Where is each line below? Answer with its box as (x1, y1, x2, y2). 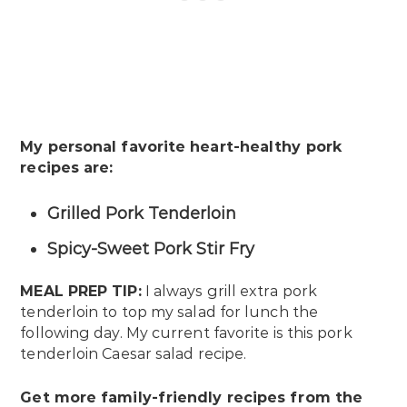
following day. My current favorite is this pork (20, 323, 352, 342)
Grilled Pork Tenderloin (47, 203, 237, 223)
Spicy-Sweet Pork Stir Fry (47, 238, 255, 259)
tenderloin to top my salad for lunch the (20, 303, 319, 321)
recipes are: (20, 158, 118, 176)
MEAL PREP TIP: (20, 282, 142, 300)
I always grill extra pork (141, 282, 318, 300)
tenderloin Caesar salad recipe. (20, 344, 247, 362)
